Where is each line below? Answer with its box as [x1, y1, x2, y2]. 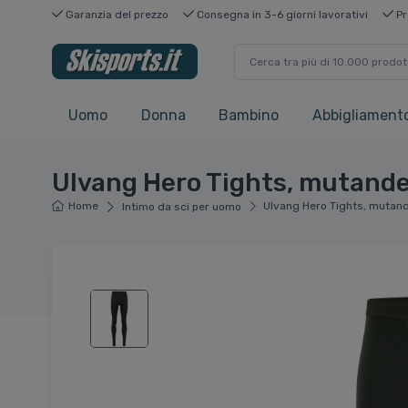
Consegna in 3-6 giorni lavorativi [194, 7, 368, 21]
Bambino [219, 107, 279, 125]
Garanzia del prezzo [63, 7, 168, 21]
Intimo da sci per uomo [121, 200, 241, 214]
